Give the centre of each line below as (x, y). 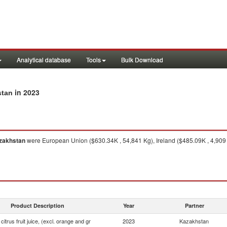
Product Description (37, 205)
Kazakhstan (194, 221)
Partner (195, 205)
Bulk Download (142, 60)
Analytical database (44, 60)
